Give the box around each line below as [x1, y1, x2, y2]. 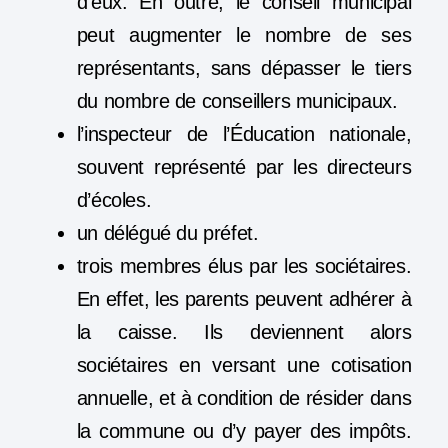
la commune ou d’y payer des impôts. [76, 420, 412, 443]
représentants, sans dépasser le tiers [76, 57, 412, 80]
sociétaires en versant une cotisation [76, 354, 412, 377]
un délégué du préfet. [76, 222, 259, 245]
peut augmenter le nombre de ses [76, 24, 412, 47]
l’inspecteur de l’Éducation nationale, [76, 123, 412, 146]
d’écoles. [76, 189, 152, 212]
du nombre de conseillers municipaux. [76, 90, 398, 113]
